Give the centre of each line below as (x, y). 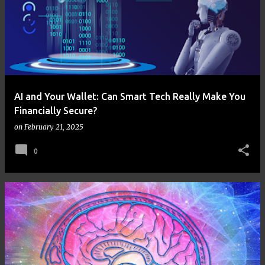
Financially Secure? (56, 111)
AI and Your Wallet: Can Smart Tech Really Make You (130, 96)
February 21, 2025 (54, 127)
